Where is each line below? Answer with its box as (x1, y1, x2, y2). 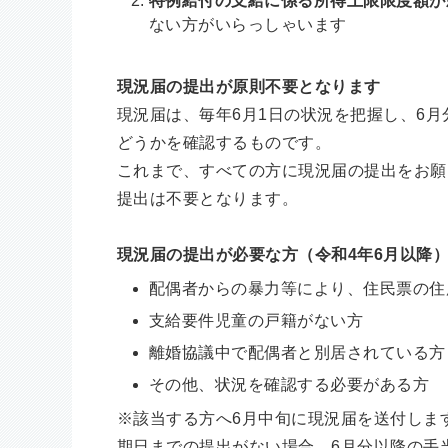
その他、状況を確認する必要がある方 (149, 376, 430, 393)
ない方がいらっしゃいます (149, 16, 347, 33)
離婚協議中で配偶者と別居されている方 (149, 344, 446, 361)
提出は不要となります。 (117, 190, 299, 207)
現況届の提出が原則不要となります (117, 78, 381, 95)
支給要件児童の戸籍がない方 (149, 312, 364, 329)
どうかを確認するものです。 (117, 134, 332, 151)
